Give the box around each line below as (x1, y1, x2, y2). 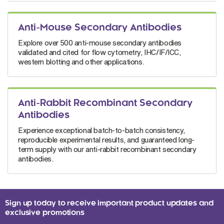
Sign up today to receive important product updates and (5, 200, 213, 207)
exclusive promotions (5, 209, 84, 217)
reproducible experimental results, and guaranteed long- (18, 135, 194, 144)
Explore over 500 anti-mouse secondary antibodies (18, 38, 181, 47)
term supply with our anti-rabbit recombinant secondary (18, 145, 196, 154)
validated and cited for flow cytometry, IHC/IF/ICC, (18, 48, 181, 57)
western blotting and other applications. (18, 57, 144, 66)
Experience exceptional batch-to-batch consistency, (18, 126, 185, 135)
